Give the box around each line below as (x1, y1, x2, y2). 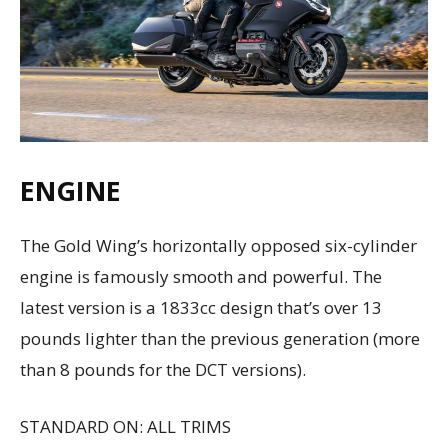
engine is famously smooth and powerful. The (20, 264, 382, 288)
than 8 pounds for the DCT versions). (20, 357, 306, 381)
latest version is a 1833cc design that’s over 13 (20, 295, 382, 319)
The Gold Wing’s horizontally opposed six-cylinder (20, 233, 417, 257)
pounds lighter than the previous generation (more (20, 326, 420, 350)
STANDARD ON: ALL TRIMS (20, 414, 231, 438)
